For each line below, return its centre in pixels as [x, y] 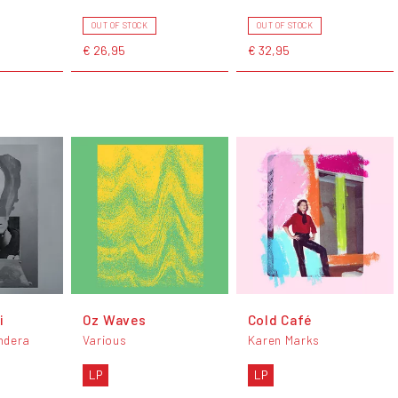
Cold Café [279, 320]
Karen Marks [284, 339]
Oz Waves [114, 320]
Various [104, 339]
